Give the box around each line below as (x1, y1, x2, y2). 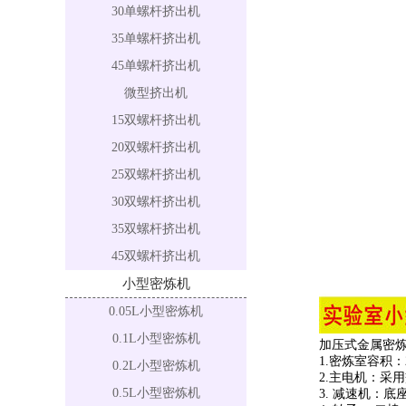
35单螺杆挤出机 (111, 32, 200, 45)
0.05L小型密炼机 (109, 304, 203, 318)
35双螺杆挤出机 (111, 222, 200, 236)
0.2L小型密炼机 (111, 359, 200, 372)
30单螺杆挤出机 (111, 5, 200, 18)
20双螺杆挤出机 (111, 140, 200, 154)
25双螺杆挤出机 (111, 168, 200, 181)
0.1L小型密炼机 (111, 332, 200, 345)
